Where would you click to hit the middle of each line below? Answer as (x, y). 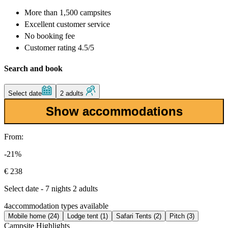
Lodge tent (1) (88, 216)
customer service (82, 24)
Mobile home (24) (34, 216)
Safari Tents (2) (139, 216)
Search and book (33, 68)
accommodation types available (58, 206)
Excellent (39, 24)
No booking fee (50, 36)
